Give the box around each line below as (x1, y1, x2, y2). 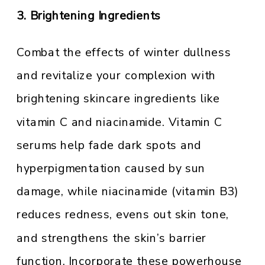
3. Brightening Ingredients (17, 8, 161, 24)
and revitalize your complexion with (17, 67, 216, 84)
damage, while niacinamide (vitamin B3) (17, 183, 238, 200)
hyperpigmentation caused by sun (17, 160, 206, 177)
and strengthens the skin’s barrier (17, 230, 206, 246)
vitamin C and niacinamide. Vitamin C (17, 114, 222, 130)
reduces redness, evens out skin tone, (17, 207, 230, 223)
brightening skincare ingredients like (17, 91, 220, 107)
